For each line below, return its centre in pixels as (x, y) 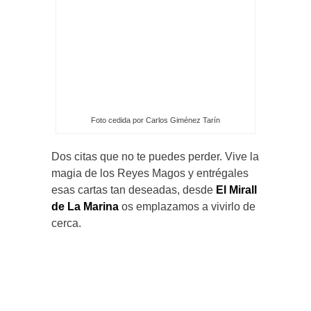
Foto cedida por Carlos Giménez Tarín (155, 120)
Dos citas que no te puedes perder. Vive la (155, 156)
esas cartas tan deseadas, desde (134, 190)
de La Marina (85, 206)
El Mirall (236, 190)
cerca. (66, 223)
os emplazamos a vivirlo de (187, 206)
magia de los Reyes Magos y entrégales (150, 173)
